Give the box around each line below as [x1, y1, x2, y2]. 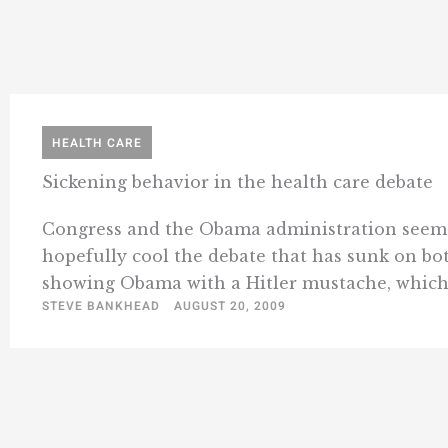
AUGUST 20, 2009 [174, 296, 286, 315]
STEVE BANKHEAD [42, 296, 160, 315]
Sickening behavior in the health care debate [42, 171, 433, 192]
